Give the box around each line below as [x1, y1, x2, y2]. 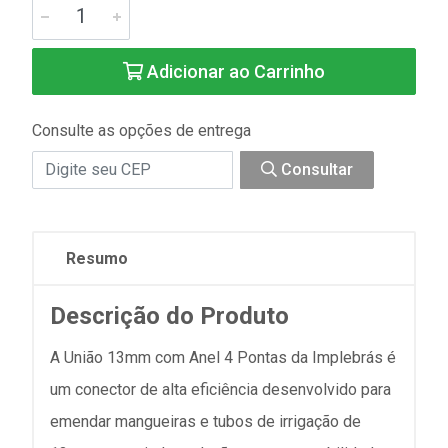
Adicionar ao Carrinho [143, 60, 325, 82]
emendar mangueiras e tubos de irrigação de [50, 411, 361, 431]
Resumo [66, 248, 128, 268]
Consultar [277, 159, 353, 179]
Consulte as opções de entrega [32, 120, 251, 140]
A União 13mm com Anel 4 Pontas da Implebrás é [50, 347, 396, 367]
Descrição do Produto [50, 301, 289, 330]
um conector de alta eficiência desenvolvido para [50, 379, 391, 399]
